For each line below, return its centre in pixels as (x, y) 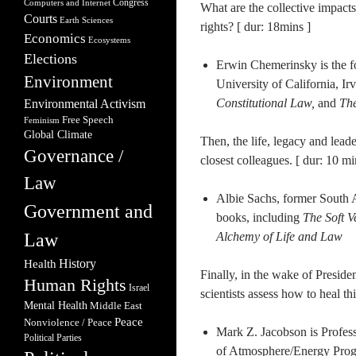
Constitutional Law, (267, 103)
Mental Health (56, 306)
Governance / (74, 156)
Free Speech (88, 120)
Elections (50, 59)
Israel (139, 288)
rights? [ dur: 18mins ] (255, 27)
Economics (55, 39)
